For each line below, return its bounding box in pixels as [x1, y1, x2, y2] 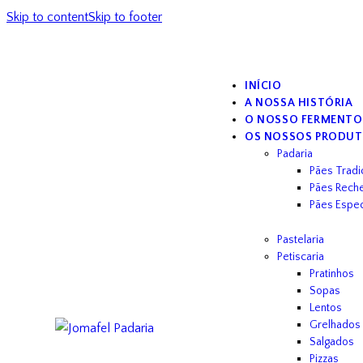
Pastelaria [277, 233, 325, 247]
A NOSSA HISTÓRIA [245, 96, 353, 109]
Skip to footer [88, 10, 162, 24]
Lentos [310, 301, 343, 315]
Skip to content [6, 10, 88, 24]
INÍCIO [245, 79, 282, 92]
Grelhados [310, 318, 361, 332]
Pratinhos [310, 267, 355, 281]
